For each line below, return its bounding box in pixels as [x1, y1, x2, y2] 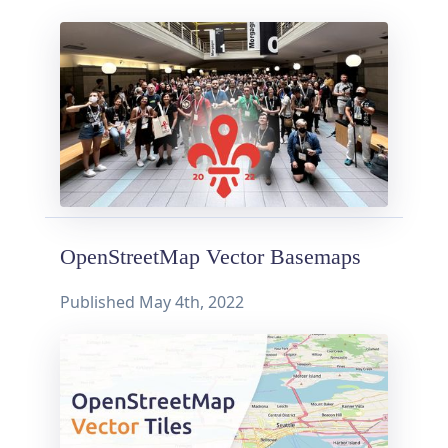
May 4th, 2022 [139, 290, 244, 313]
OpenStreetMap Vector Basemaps [60, 244, 361, 269]
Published [60, 290, 139, 313]
